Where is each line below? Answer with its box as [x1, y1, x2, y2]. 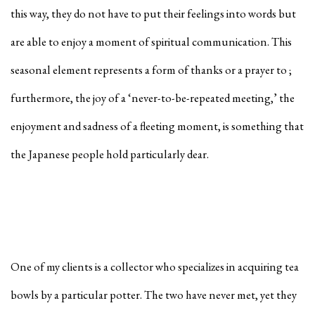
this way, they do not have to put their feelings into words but [11, 5, 296, 21]
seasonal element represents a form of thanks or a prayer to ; [11, 61, 292, 77]
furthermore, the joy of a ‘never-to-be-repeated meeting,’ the [11, 89, 295, 105]
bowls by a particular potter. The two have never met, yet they [11, 286, 297, 302]
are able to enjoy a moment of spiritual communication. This [11, 33, 292, 49]
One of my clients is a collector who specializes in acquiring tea [11, 258, 299, 274]
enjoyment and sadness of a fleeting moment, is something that [11, 117, 304, 134]
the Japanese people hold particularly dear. [11, 146, 211, 162]
